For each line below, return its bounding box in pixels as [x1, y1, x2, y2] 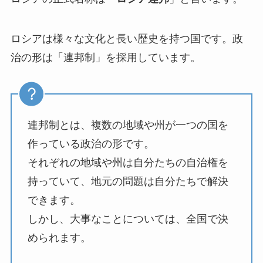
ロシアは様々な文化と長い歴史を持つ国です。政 [10, 33, 243, 45]
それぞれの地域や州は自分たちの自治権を [27, 156, 228, 168]
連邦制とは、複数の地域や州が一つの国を [27, 119, 228, 131]
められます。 [27, 231, 91, 244]
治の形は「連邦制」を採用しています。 [10, 52, 201, 64]
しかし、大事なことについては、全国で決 [27, 213, 228, 225]
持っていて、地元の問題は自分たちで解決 [27, 175, 228, 187]
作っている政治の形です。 [27, 137, 154, 150]
